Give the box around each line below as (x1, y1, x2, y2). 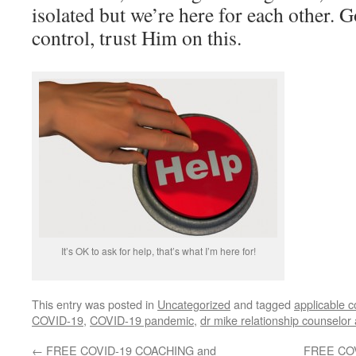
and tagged (230, 296, 294, 312)
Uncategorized (157, 296, 230, 312)
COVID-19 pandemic (90, 311, 194, 328)
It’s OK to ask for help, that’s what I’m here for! (60, 244, 256, 257)
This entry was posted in (32, 296, 157, 312)
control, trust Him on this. (32, 24, 242, 51)
